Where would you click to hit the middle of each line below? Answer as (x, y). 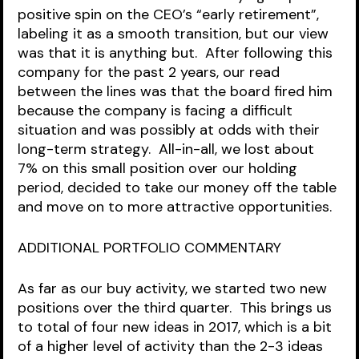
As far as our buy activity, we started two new (175, 288)
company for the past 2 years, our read (151, 72)
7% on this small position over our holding (160, 168)
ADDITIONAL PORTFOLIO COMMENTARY (150, 248)
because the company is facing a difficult (157, 111)
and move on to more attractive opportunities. (179, 207)
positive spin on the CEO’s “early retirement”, (171, 14)
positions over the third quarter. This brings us (177, 308)
